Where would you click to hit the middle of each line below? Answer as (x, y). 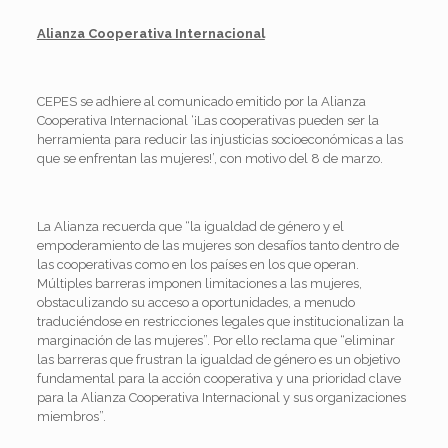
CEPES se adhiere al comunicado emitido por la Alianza (201, 101)
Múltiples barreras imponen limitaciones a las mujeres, (199, 283)
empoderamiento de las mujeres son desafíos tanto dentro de (217, 245)
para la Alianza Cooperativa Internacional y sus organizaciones (221, 397)
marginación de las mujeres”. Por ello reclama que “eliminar (215, 340)
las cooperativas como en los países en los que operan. (197, 264)
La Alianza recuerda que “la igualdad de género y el (190, 226)
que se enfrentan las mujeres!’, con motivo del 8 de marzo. (209, 158)
